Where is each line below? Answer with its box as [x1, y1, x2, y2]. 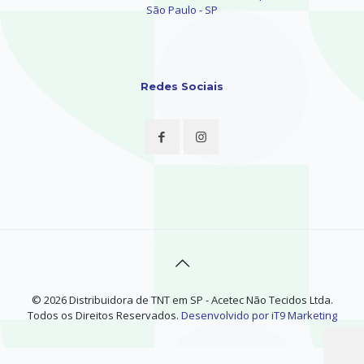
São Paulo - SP [146, 2, 218, 17]
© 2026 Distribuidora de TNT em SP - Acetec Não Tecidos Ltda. [31, 292, 333, 307]
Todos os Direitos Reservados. [27, 307, 181, 323]
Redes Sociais [141, 79, 223, 93]
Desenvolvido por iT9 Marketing [180, 307, 337, 323]
